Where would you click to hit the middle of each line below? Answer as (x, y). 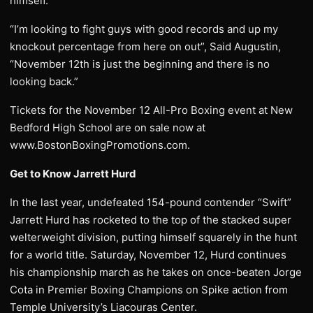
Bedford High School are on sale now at (108, 128)
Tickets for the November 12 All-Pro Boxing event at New (151, 110)
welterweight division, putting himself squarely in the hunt (153, 237)
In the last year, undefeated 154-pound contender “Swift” (151, 202)
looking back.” (44, 81)
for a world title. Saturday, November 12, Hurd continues (148, 255)
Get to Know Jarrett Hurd (73, 174)
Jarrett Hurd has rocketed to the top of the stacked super (151, 220)
